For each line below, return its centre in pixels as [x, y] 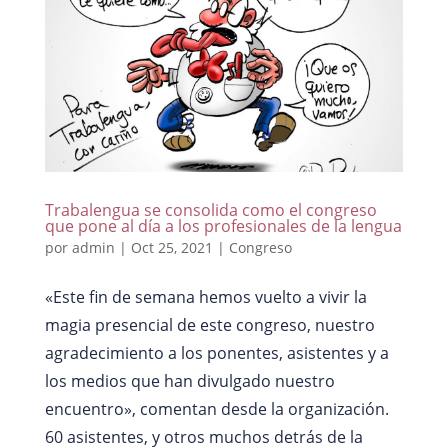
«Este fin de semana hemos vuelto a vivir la [205, 297]
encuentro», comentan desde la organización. [216, 409]
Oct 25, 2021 [171, 248]
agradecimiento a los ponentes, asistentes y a [216, 353]
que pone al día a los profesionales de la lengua [223, 226]
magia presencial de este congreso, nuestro [209, 325]
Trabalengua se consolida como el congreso [210, 210]
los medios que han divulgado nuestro [189, 381]
